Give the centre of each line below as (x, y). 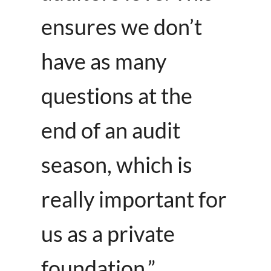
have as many (104, 61)
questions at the (117, 96)
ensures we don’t (122, 27)
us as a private (108, 234)
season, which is (117, 165)
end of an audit (111, 130)
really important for (134, 199)
